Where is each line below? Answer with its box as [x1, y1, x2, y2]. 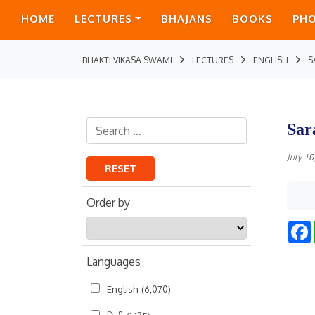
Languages [86, 255, 141, 269]
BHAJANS [160, 12, 212, 25]
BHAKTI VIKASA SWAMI [82, 55, 172, 65]
